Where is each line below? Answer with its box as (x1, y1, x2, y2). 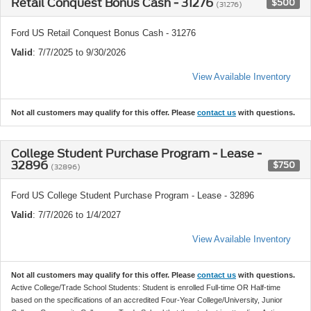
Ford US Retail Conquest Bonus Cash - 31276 (11, 27, 196, 38)
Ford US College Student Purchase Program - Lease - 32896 (11, 190, 254, 201)
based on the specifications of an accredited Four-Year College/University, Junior (11, 295, 283, 304)
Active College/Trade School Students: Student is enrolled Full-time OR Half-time (11, 283, 280, 292)
